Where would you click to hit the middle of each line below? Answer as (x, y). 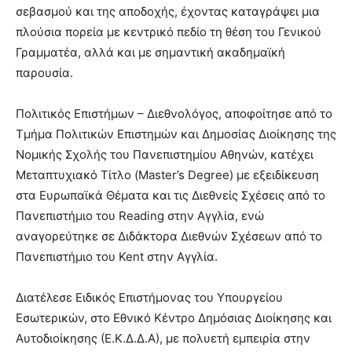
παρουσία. (44, 72)
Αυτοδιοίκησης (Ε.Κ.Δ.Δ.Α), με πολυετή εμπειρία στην (163, 338)
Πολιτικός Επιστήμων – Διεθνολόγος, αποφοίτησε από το (174, 113)
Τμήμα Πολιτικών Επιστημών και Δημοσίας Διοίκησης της (176, 134)
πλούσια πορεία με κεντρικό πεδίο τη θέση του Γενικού (169, 31)
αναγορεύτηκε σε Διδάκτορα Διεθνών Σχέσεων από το (169, 236)
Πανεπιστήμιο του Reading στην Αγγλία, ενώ (140, 215)
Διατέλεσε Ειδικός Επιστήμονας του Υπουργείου (149, 297)
